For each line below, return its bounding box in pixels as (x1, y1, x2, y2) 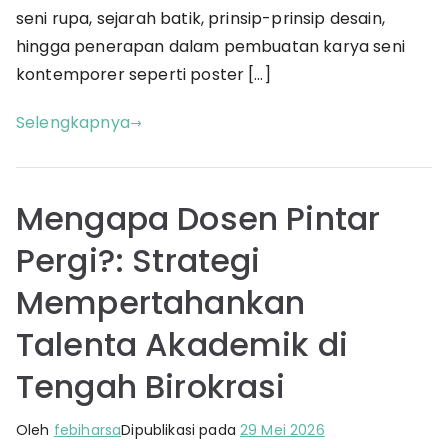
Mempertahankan (16, 280, 306, 326)
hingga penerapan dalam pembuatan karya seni (16, 35, 405, 59)
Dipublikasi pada (121, 420, 240, 441)
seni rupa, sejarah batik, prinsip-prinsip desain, (16, 7, 385, 31)
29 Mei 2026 (240, 420, 325, 441)
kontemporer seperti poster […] (16, 63, 271, 87)
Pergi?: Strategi (16, 238, 261, 284)
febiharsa (53, 420, 122, 441)
